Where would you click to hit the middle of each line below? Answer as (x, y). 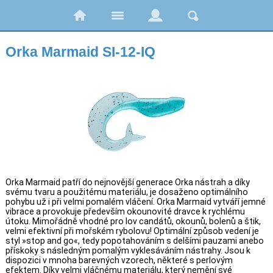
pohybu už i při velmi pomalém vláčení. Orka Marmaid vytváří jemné (135, 202)
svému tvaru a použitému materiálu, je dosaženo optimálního (126, 192)
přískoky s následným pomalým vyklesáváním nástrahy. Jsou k (128, 250)
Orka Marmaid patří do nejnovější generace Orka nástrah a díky (127, 182)
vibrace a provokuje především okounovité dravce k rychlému (125, 211)
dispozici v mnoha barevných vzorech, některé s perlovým (119, 260)
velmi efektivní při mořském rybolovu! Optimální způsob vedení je (132, 231)
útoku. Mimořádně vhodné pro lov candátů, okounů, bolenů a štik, (133, 221)
